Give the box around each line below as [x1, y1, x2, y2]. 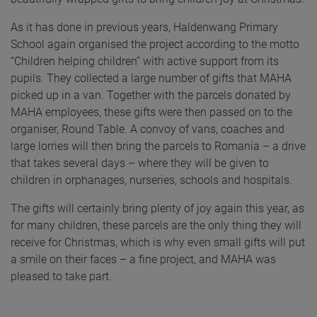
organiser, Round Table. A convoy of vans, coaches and [11, 122, 284, 137]
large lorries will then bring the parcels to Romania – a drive [11, 139, 306, 154]
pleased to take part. [11, 270, 112, 284]
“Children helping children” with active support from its [11, 54, 279, 69]
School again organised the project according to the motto [11, 38, 299, 52]
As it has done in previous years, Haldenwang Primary [11, 21, 278, 35]
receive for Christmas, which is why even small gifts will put [11, 236, 305, 250]
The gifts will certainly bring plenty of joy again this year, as [11, 202, 304, 216]
